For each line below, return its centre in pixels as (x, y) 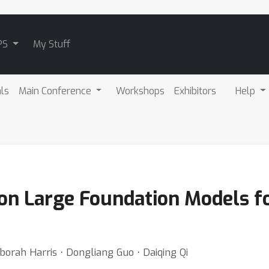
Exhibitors (195, 91)
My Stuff (51, 44)
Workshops (141, 91)
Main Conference (56, 91)
